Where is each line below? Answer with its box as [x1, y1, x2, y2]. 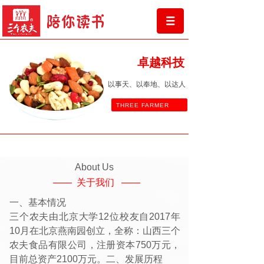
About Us [75, 162, 114, 172]
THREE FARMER [111, 102, 169, 108]
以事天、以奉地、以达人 [108, 80, 186, 88]
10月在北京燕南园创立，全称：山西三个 [9, 226, 180, 236]
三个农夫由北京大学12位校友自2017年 [9, 212, 180, 222]
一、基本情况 [9, 197, 66, 207]
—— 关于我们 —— [53, 177, 140, 187]
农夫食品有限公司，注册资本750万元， [9, 240, 180, 250]
